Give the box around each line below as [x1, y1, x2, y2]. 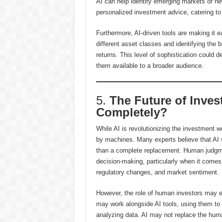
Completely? [96, 106, 167, 119]
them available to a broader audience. [96, 62, 204, 69]
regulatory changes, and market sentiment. [96, 168, 219, 176]
